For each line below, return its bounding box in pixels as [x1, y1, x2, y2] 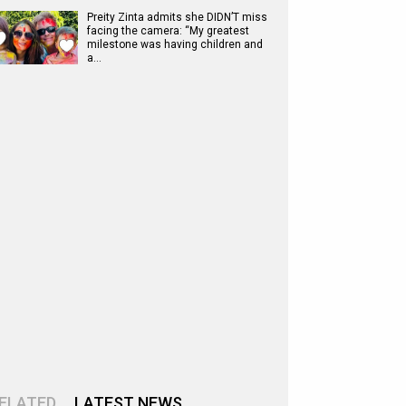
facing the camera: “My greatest [87, 24, 249, 37]
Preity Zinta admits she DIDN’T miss [87, 11, 267, 24]
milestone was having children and [87, 38, 263, 51]
